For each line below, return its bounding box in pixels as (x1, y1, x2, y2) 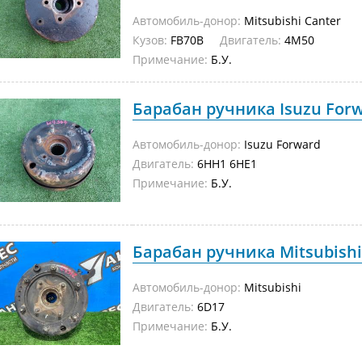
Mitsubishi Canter (241, 13, 341, 28)
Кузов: (133, 32, 167, 48)
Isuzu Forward (241, 137, 321, 152)
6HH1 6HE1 (194, 156, 257, 171)
